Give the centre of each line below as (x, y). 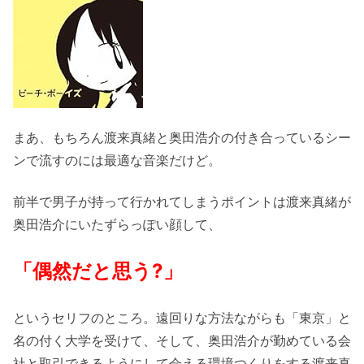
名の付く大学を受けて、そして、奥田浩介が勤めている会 (182, 341)
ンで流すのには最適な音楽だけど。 (117, 160)
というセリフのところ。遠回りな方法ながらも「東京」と (182, 318)
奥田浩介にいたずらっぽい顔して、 (117, 224)
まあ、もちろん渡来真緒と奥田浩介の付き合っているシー (182, 138)
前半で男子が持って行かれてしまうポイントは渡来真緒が (182, 201)
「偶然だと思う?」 (98, 271)
